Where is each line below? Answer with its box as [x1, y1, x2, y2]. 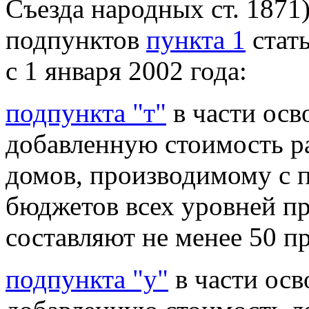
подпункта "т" [6, 98, 166, 128]
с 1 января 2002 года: [6, 56, 247, 86]
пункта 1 [146, 25, 246, 55]
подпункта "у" [6, 264, 168, 295]
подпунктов [6, 25, 146, 55]
